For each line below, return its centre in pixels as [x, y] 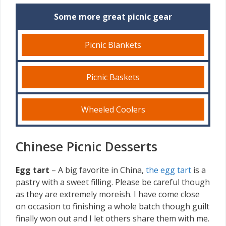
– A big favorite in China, [98, 170]
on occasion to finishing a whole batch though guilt [112, 206]
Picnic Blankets [113, 45]
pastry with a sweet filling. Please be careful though [113, 182]
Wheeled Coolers [113, 109]
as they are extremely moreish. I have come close [108, 194]
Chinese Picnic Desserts [87, 146]
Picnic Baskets [113, 77]
